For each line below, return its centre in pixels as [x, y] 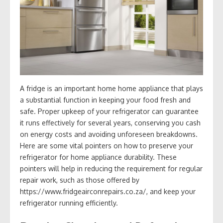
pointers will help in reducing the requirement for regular [111, 168]
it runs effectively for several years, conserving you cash [110, 122]
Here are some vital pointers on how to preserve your [107, 145]
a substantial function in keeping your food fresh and [105, 100]
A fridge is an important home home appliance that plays [111, 88]
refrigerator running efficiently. [69, 203]
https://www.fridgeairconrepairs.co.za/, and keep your [108, 191]
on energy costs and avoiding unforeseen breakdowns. [109, 134]
